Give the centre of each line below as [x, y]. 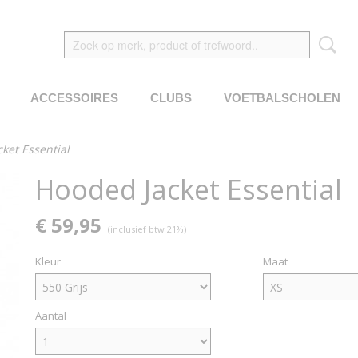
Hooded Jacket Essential [189, 189]
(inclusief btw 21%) [147, 229]
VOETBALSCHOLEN [282, 98]
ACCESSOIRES [74, 98]
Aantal [51, 316]
